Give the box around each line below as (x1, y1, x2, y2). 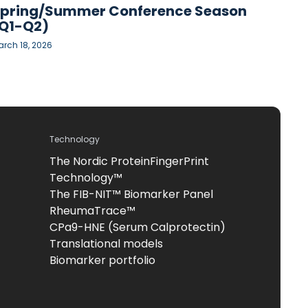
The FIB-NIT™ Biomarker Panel (49, 186, 213, 202)
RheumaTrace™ (49, 202, 135, 219)
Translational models (49, 235, 163, 252)
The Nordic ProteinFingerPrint (49, 153, 209, 169)
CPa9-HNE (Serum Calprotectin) (49, 219, 225, 235)
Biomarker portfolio (49, 252, 155, 268)
